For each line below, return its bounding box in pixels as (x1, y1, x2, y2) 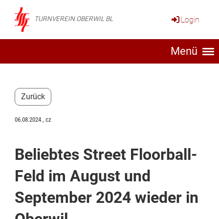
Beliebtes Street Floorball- (15, 145, 197, 164)
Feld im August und (15, 167, 151, 185)
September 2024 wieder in (15, 188, 198, 207)
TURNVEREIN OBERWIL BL (34, 15, 113, 22)
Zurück (21, 92, 45, 101)
